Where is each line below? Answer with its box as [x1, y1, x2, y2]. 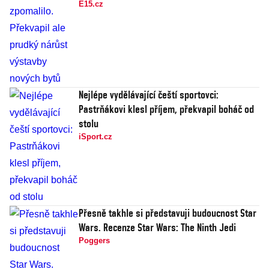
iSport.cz [79, 132, 112, 142]
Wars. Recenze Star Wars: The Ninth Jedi [79, 221, 236, 234]
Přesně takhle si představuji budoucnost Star [79, 207, 256, 220]
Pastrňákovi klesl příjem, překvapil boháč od [79, 103, 254, 116]
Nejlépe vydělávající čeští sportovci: [79, 88, 219, 101]
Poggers [79, 236, 110, 246]
